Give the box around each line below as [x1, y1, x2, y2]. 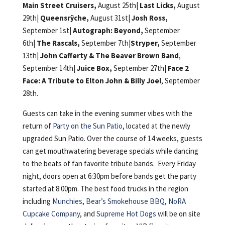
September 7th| [79, 38, 131, 48]
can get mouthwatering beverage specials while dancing [22, 146, 198, 156]
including [22, 196, 52, 206]
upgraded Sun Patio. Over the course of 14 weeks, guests [22, 134, 202, 144]
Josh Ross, [131, 13, 168, 23]
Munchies [52, 196, 82, 206]
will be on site [156, 209, 200, 219]
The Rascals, [36, 38, 80, 48]
